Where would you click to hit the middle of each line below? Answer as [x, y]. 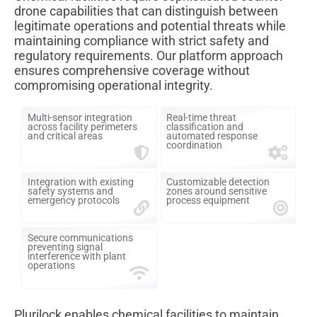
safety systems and [70, 191]
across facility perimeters [82, 126]
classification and [205, 126]
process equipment [208, 201]
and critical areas [65, 136]
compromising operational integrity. [114, 86]
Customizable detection [218, 182]
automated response [212, 136]
